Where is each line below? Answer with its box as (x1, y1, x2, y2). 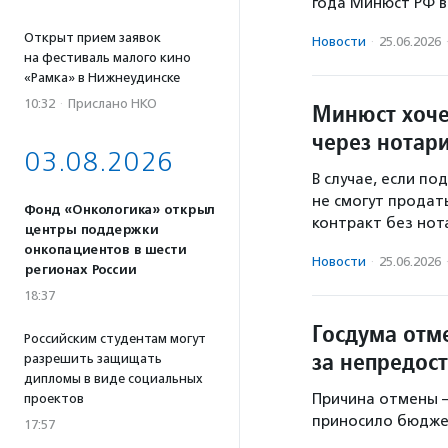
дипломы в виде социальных (24, 371, 203, 386)
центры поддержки (24, 222, 158, 238)
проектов (24, 391, 84, 406)
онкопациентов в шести (24, 242, 186, 258)
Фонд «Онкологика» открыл (24, 202, 215, 218)
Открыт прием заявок (24, 30, 161, 45)
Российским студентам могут (24, 331, 206, 346)
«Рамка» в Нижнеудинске (24, 70, 180, 85)
